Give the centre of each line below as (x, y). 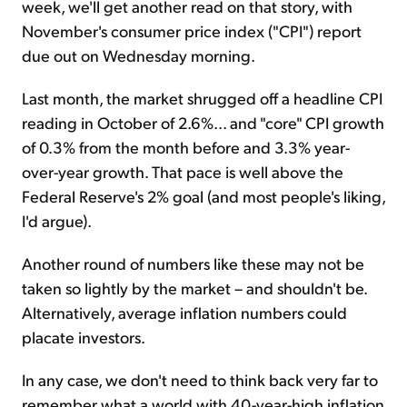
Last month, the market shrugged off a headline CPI (202, 98)
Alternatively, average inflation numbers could (184, 313)
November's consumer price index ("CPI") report (192, 31)
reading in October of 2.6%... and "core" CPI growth (203, 123)
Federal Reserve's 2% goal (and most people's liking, (203, 196)
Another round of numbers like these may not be (193, 263)
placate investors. (84, 337)
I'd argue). (57, 221)
